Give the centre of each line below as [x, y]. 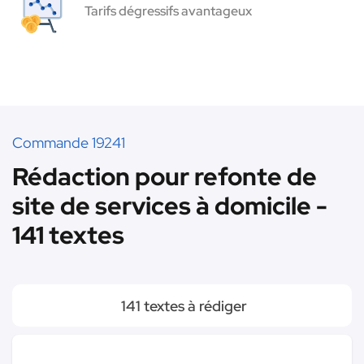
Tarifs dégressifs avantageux [168, 11]
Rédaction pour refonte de [165, 176]
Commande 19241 [69, 143]
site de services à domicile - [170, 206]
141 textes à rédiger [182, 306]
